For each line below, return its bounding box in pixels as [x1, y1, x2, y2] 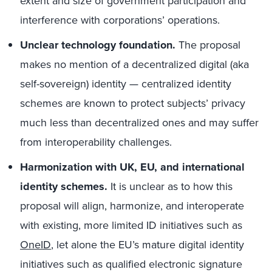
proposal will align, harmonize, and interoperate [20, 198, 244, 214]
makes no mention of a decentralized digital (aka [20, 56, 249, 72]
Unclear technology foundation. [20, 37, 175, 53]
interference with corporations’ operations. [20, 12, 220, 28]
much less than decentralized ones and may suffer [20, 115, 259, 131]
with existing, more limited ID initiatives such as [20, 217, 242, 233]
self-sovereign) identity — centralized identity [20, 76, 231, 92]
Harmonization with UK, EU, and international [20, 159, 245, 175]
